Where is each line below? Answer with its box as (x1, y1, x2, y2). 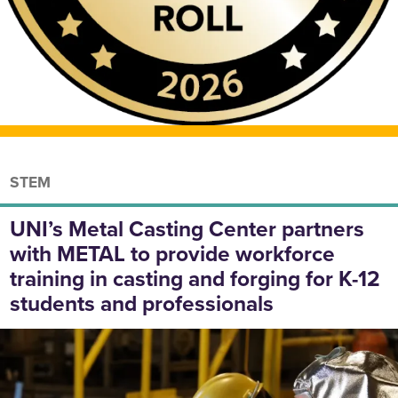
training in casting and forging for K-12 (10, 263, 381, 296)
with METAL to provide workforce (10, 238, 336, 271)
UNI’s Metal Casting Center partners (10, 213, 365, 246)
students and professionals (10, 288, 275, 321)
